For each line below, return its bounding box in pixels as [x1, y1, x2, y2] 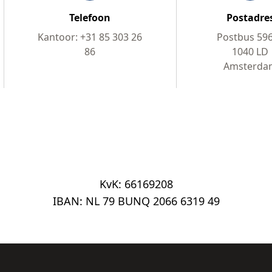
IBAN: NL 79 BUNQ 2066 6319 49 [52, 194, 220, 209]
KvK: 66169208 [99, 177, 173, 192]
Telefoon [69, 11, 111, 25]
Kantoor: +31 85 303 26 [38, 30, 143, 44]
